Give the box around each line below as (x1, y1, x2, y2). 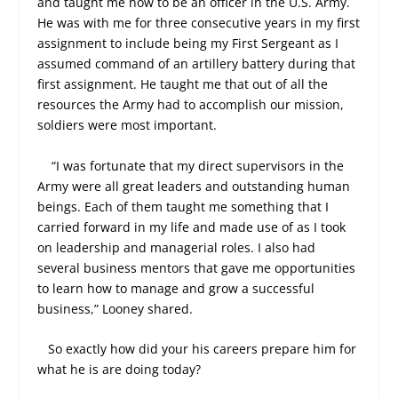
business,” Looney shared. (37, 299, 194, 317)
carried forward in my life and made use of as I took (37, 218, 346, 235)
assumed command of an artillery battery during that (37, 55, 356, 73)
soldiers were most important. (37, 116, 218, 134)
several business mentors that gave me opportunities (37, 259, 356, 276)
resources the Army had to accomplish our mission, (37, 96, 345, 114)
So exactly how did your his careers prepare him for (48, 340, 357, 358)
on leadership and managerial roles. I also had (37, 238, 316, 256)
